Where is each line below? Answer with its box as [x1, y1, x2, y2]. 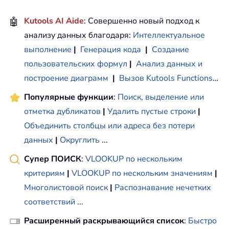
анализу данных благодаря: [24, 30, 133, 41]
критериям [24, 168, 65, 179]
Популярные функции [24, 91, 113, 103]
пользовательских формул [24, 58, 127, 70]
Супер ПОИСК [24, 153, 81, 165]
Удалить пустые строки [107, 106, 196, 118]
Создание [152, 44, 189, 56]
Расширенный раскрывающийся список [24, 215, 184, 227]
